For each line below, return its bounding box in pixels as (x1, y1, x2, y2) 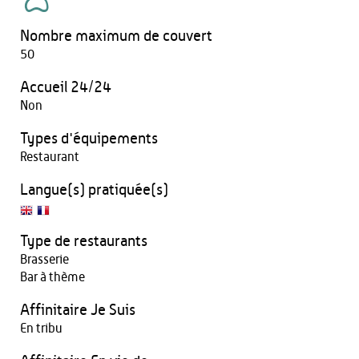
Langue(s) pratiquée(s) (20, 183, 168, 198)
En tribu (20, 322, 63, 335)
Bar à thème (20, 271, 85, 284)
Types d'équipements (20, 131, 158, 147)
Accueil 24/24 (20, 80, 111, 95)
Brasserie (20, 253, 69, 266)
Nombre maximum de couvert (20, 29, 212, 44)
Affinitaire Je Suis (20, 303, 135, 318)
